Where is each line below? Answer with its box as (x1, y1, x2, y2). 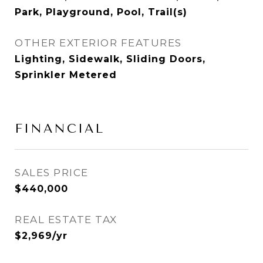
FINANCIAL (15, 122, 104, 136)
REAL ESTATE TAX (15, 214, 117, 225)
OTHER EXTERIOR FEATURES (15, 37, 182, 49)
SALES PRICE (15, 167, 89, 178)
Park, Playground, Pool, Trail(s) (15, 6, 187, 18)
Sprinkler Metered (15, 69, 117, 80)
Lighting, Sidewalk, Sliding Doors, (15, 53, 205, 65)
